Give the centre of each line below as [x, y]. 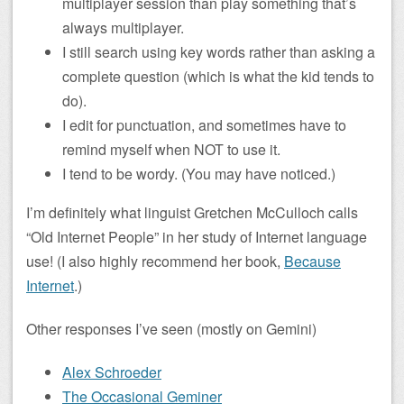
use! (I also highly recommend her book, [155, 261]
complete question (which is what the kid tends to [218, 76]
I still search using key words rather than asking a [219, 51]
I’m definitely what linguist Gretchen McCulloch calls [192, 212]
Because [312, 261]
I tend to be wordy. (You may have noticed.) [199, 173]
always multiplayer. [123, 27]
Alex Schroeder [112, 372]
